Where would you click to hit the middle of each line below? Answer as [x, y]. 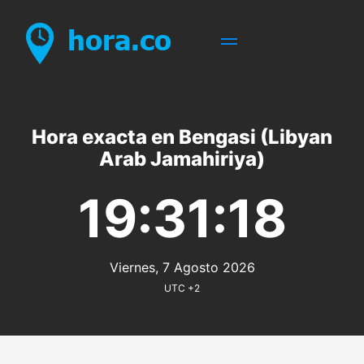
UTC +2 [182, 288]
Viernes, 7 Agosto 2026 [182, 267]
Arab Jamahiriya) [182, 159]
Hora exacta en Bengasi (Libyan [182, 137]
